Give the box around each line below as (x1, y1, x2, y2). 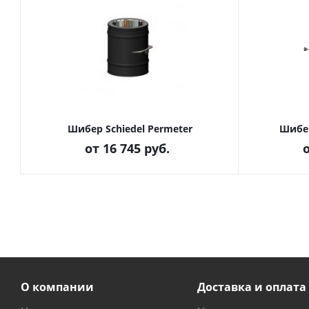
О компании (21, 279, 94, 295)
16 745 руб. (103, 140, 170, 157)
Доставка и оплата (197, 279, 306, 295)
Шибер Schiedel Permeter (67, 122, 192, 135)
